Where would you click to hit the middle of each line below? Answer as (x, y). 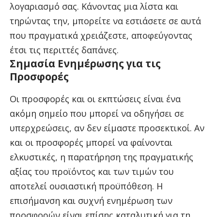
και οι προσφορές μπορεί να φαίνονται (91, 142)
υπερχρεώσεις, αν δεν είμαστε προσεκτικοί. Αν (107, 128)
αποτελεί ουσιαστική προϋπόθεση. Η (86, 186)
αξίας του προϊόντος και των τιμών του (92, 171)
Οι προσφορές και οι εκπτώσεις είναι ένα (95, 99)
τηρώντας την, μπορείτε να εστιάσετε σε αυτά (105, 21)
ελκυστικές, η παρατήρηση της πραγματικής (101, 157)
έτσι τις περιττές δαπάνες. (64, 50)
